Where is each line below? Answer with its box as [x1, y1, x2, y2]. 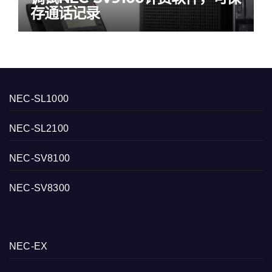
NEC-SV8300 [9, 183, 70, 194]
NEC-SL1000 [9, 93, 69, 104]
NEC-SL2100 [9, 123, 69, 134]
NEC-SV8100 [9, 153, 70, 164]
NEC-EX [9, 241, 48, 252]
